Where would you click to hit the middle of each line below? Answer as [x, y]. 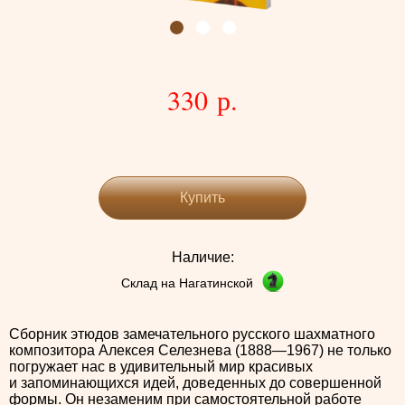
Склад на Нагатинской [187, 283]
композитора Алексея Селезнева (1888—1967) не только [200, 351]
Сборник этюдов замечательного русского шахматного [192, 334]
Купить [202, 198]
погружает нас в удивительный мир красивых [161, 367]
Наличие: [202, 258]
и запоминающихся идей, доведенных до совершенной [195, 383]
